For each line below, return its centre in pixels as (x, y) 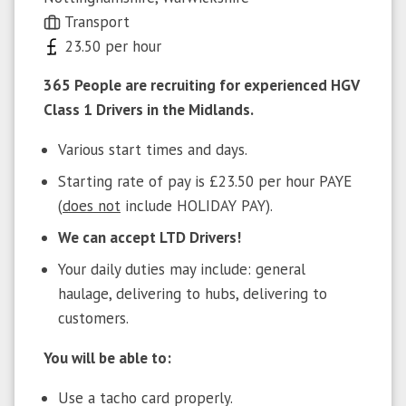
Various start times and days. (153, 150)
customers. (93, 318)
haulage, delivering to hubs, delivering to (193, 294)
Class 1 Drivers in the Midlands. (149, 110)
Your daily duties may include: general (182, 269)
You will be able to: (107, 358)
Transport (96, 22)
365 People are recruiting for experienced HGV (201, 85)
